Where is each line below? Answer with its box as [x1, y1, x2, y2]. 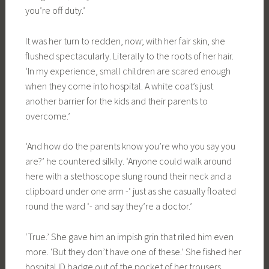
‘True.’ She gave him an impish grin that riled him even [25, 230, 234, 243]
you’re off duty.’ [25, 4, 85, 16]
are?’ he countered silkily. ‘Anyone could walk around [25, 155, 232, 168]
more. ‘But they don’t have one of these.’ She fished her [25, 245, 241, 258]
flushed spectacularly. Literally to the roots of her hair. [25, 49, 234, 62]
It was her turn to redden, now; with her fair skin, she [25, 34, 225, 47]
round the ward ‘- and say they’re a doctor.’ [25, 200, 192, 213]
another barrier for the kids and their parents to [25, 94, 208, 107]
